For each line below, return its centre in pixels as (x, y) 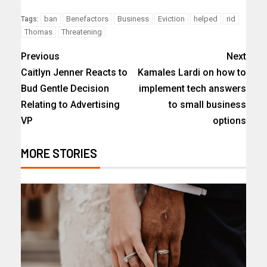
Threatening (82, 32)
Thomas (38, 32)
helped (206, 19)
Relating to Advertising (70, 105)
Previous (40, 57)
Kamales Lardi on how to (192, 73)
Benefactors (87, 19)
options (229, 121)
